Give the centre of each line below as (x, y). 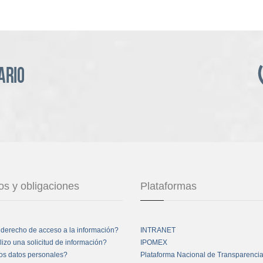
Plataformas (168, 186)
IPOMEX (154, 243)
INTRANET (158, 230)
